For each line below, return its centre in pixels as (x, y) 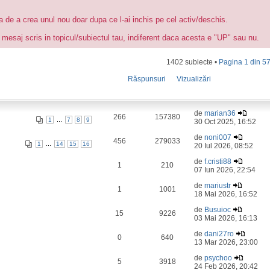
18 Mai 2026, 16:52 (226, 194)
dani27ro (219, 234)
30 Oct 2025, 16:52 (225, 122)
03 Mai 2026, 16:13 (226, 218)
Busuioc (218, 210)
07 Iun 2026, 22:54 (225, 170)
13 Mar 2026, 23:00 (226, 242)
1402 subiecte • (193, 62)
